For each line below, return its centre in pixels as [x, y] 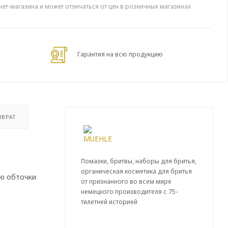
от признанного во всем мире [126, 181]
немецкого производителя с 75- [129, 191]
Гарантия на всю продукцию [120, 54]
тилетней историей [109, 202]
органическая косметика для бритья [136, 171]
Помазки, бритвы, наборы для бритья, [139, 161]
